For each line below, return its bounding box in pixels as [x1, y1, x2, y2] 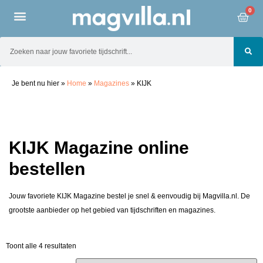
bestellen [9, 159, 85, 179]
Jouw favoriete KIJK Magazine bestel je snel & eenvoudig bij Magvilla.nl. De [9, 192, 250, 201]
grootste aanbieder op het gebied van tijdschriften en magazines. [9, 206, 215, 215]
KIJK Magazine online [9, 138, 189, 158]
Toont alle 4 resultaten [6, 241, 76, 250]
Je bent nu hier [12, 79, 61, 88]
